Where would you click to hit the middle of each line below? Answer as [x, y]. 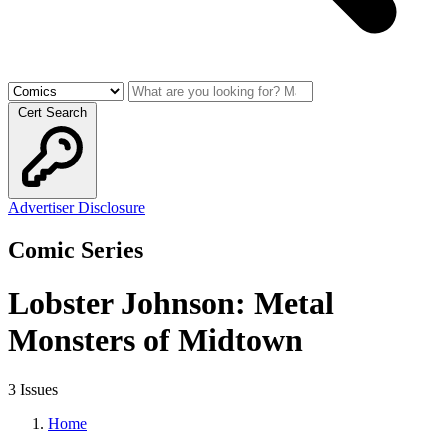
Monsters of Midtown [155, 340]
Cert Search [52, 112]
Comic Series [75, 249]
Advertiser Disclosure [76, 207]
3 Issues [33, 389]
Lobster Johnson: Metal [171, 303]
